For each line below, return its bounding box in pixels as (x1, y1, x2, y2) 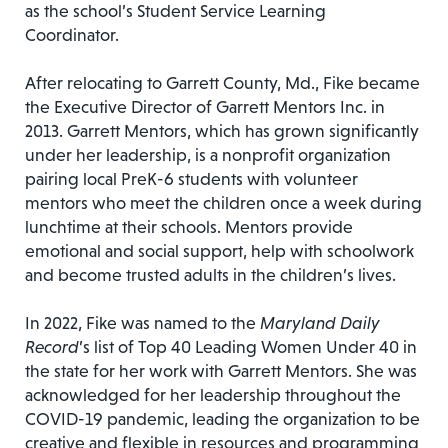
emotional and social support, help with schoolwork (25, 240, 414, 261)
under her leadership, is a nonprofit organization (25, 144, 391, 165)
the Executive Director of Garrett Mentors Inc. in (25, 96, 385, 117)
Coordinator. (25, 24, 123, 45)
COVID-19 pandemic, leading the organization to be (25, 408, 420, 429)
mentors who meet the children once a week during (25, 192, 422, 213)
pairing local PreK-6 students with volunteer (25, 168, 358, 189)
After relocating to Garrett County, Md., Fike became (25, 72, 420, 93)
